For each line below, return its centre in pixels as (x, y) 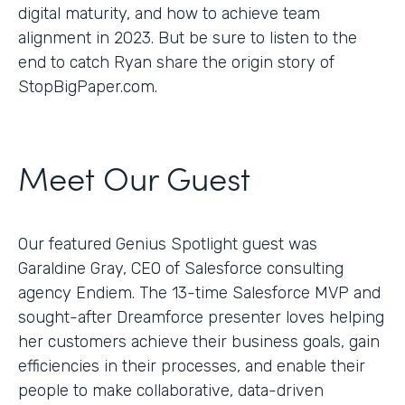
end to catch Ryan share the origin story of (176, 62)
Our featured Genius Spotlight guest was (168, 244)
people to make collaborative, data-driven (171, 390)
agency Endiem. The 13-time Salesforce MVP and (199, 292)
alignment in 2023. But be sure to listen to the (188, 38)
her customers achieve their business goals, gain (199, 341)
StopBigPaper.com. (88, 86)
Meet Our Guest (134, 176)
